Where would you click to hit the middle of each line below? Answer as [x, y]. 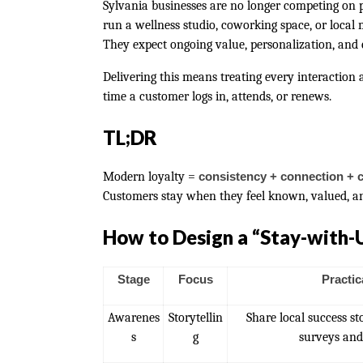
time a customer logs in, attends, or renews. [217, 96]
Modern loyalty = [151, 177]
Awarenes [133, 318]
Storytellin [195, 318]
